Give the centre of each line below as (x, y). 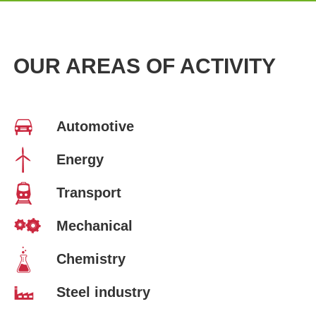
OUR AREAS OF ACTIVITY (144, 66)
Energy (80, 159)
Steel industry (103, 292)
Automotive (95, 126)
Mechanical (95, 225)
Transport (89, 192)
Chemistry (91, 259)
